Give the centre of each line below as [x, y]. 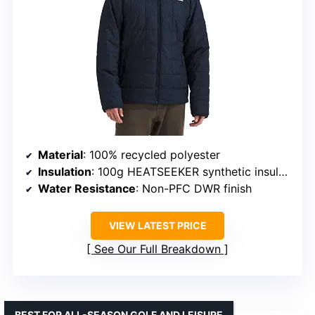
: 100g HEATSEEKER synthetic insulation [185, 171]
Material [60, 154]
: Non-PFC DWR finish [194, 188]
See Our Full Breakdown [157, 249]
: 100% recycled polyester [152, 154]
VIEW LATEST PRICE [157, 225]
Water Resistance [87, 188]
